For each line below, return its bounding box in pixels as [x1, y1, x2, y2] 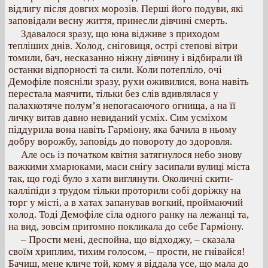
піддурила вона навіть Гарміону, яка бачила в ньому [8, 124, 237, 135]
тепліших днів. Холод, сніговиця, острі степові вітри [8, 40, 237, 51]
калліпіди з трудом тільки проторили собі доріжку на [8, 185, 241, 196]
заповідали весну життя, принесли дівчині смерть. [8, 15, 227, 26]
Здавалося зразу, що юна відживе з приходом [21, 28, 220, 39]
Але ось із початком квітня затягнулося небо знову [21, 149, 242, 160]
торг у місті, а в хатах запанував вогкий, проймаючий [8, 197, 243, 208]
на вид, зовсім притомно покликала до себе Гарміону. [8, 221, 243, 232]
